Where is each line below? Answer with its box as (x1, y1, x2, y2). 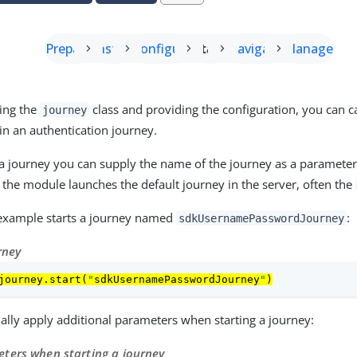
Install (92, 39, 131, 57)
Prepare (45, 39, 92, 57)
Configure (131, 39, 192, 57)
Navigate (226, 39, 282, 57)
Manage (283, 39, 333, 57)
